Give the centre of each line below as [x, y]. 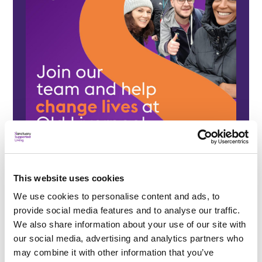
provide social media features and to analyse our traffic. [127, 210]
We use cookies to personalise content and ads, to [117, 196]
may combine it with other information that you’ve [114, 252]
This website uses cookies [69, 178]
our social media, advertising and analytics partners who [128, 238]
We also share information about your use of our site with [130, 224]
